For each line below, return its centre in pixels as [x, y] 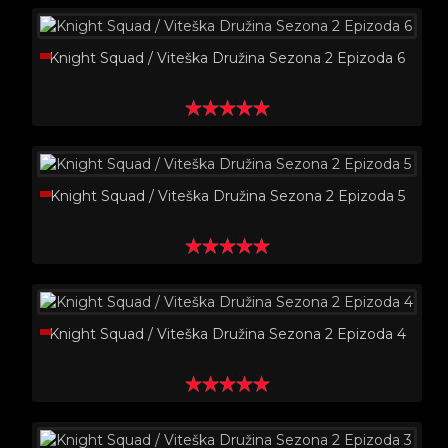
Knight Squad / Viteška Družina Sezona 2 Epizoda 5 [227, 196]
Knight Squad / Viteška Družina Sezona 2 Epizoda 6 [227, 58]
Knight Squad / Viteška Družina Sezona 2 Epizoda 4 [227, 334]
